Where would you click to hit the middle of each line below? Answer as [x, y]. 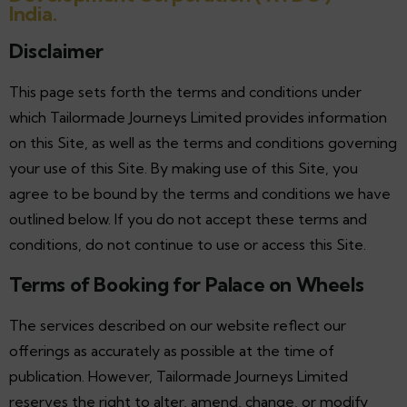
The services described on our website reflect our [178, 325]
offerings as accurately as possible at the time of [172, 350]
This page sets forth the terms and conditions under [185, 91]
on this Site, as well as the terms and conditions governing [203, 142]
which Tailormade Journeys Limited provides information [198, 117]
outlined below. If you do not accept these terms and [188, 218]
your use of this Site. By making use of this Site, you [184, 168]
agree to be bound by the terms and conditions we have [200, 193]
